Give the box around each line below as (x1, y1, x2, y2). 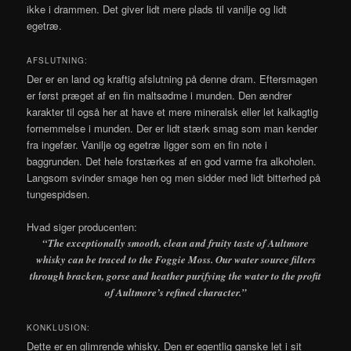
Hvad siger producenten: (27, 219, 138, 234)
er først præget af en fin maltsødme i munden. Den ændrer (27, 87, 292, 103)
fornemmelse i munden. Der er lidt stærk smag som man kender (27, 120, 318, 136)
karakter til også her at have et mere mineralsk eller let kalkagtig (27, 103, 319, 119)
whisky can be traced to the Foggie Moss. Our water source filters (35, 251, 316, 266)
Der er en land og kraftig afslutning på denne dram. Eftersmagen (27, 71, 318, 86)
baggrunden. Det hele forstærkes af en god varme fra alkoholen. (27, 153, 317, 168)
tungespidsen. (27, 186, 91, 201)
